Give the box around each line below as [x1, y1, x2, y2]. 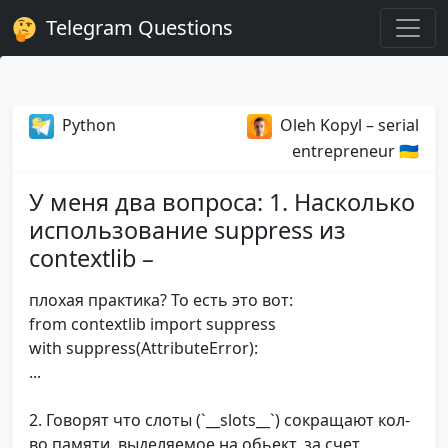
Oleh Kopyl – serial [280, 114, 419, 136]
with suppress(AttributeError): [29, 337, 258, 360]
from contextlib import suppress [29, 313, 276, 336]
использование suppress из [29, 214, 346, 247]
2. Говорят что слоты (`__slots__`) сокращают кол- [29, 409, 410, 432]
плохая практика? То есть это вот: [29, 289, 293, 312]
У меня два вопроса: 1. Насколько [29, 186, 415, 219]
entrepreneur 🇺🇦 [292, 140, 419, 163]
